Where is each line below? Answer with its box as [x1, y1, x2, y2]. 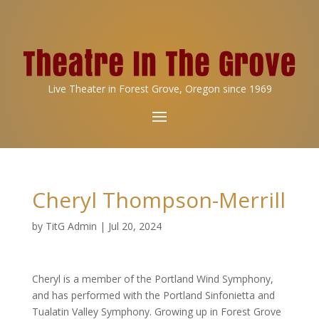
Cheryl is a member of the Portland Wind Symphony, [31, 272, 273, 286]
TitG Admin [45, 219, 97, 233]
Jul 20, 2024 [108, 219, 162, 233]
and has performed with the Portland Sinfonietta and [31, 288, 275, 302]
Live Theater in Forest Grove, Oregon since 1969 [47, 82, 272, 95]
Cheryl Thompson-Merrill [31, 185, 286, 214]
